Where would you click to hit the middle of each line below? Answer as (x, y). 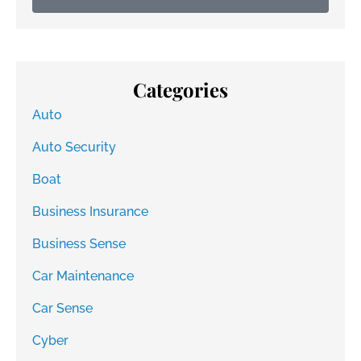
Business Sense (79, 244)
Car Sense (62, 309)
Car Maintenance (83, 276)
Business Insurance (90, 212)
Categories (180, 90)
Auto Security (74, 147)
